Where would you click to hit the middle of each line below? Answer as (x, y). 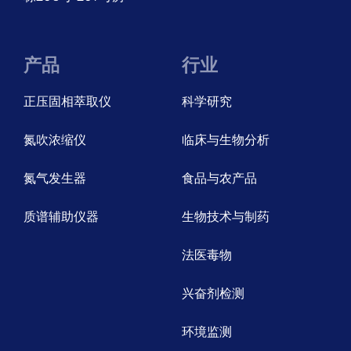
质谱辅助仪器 (61, 216)
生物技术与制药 (225, 216)
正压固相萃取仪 (67, 101)
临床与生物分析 (225, 139)
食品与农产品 (219, 178)
